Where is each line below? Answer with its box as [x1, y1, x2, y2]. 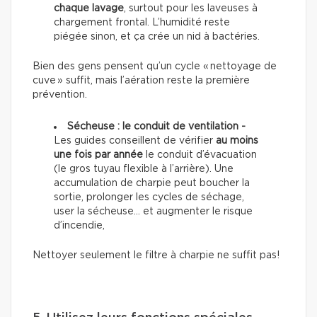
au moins [216, 136, 258, 146]
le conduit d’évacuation [143, 150, 257, 161]
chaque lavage [54, 4, 124, 14]
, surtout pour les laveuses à [124, 4, 258, 14]
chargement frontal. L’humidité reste [54, 18, 230, 28]
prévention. [33, 90, 87, 100]
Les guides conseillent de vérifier [54, 136, 216, 146]
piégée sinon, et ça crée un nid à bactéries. [54, 32, 260, 42]
